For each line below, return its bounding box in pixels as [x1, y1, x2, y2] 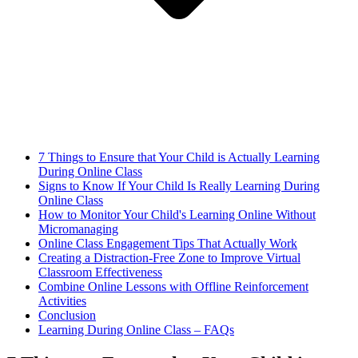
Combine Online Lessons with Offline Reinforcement [38, 280, 308, 294]
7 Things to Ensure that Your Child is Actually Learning [38, 150, 320, 165]
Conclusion [38, 308, 96, 323]
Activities [38, 294, 86, 308]
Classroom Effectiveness [38, 265, 162, 280]
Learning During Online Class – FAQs [38, 323, 234, 337]
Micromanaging [38, 222, 118, 237]
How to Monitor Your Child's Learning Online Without [38, 208, 316, 222]
